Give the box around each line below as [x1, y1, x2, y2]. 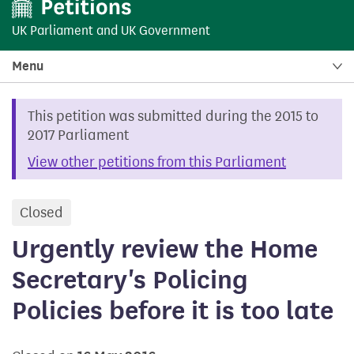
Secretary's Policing [12, 263, 248, 296]
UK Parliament [12, 22, 93, 38]
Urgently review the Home [12, 232, 318, 265]
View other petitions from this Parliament [28, 153, 286, 171]
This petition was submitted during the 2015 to [28, 107, 318, 125]
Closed [20, 203, 63, 221]
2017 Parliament [28, 126, 129, 144]
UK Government [121, 22, 210, 38]
